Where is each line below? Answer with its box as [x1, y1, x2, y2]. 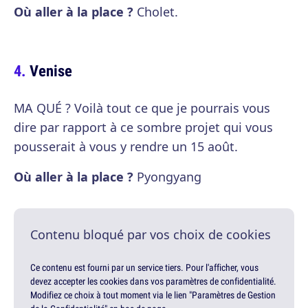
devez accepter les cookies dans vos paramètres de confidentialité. [30, 275, 276, 288]
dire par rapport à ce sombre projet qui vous [14, 119, 273, 136]
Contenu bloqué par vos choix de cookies [30, 226, 271, 243]
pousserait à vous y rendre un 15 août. [14, 138, 238, 155]
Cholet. [133, 3, 178, 21]
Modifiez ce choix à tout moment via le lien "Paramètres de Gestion [30, 289, 276, 302]
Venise [30, 60, 72, 82]
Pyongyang [133, 168, 201, 186]
